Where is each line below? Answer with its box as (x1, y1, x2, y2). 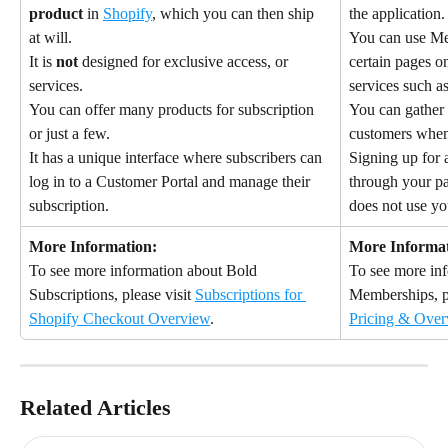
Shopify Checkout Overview (29, 310, 210, 328)
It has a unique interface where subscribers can (29, 149, 326, 167)
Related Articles (20, 395, 171, 420)
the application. (349, 5, 445, 23)
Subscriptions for (195, 286, 306, 304)
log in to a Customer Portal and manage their (29, 173, 314, 191)
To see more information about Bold (29, 262, 261, 280)
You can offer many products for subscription (29, 101, 318, 119)
